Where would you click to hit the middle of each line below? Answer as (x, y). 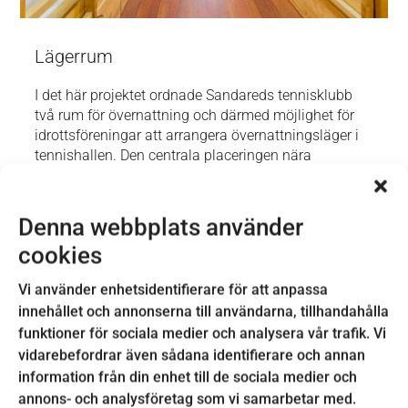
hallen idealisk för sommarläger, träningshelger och (199, 195)
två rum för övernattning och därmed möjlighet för (195, 115)
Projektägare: (87, 307)
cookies (60, 255)
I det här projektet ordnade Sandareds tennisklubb (194, 95)
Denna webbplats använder (161, 227)
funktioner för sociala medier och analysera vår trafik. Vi (202, 333)
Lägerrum (74, 56)
